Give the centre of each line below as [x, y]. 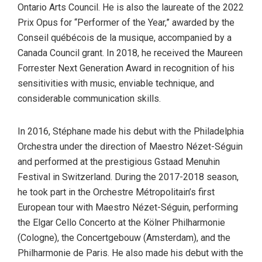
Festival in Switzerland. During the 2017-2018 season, [128, 177]
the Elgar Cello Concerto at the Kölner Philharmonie [121, 223]
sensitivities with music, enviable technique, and [116, 83]
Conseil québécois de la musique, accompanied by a [125, 38]
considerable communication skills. [89, 99]
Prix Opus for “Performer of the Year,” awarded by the [126, 23]
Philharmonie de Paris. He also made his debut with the [130, 253]
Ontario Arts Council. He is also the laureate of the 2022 [131, 7]
